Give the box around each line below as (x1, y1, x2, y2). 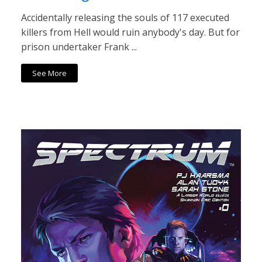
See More (32, 68, 67, 79)
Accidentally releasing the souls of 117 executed (21, 11, 229, 25)
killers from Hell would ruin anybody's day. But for (21, 26, 240, 39)
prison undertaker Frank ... (21, 40, 137, 54)
